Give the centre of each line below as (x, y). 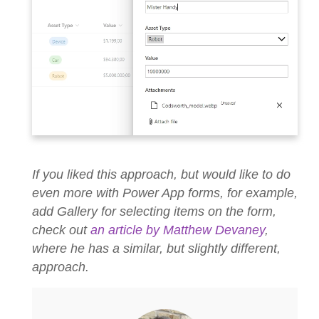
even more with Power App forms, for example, (165, 193)
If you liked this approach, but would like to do (161, 174)
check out (61, 230)
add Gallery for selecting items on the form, (154, 211)
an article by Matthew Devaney (178, 230)
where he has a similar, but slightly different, (156, 248)
